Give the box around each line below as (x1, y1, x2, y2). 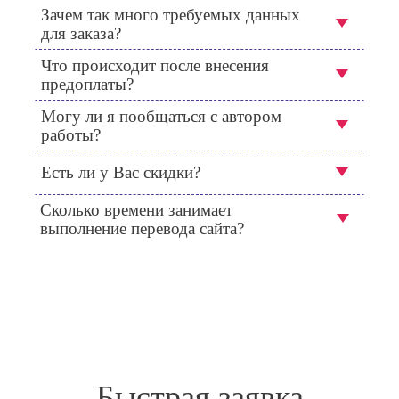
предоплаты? (41, 74, 134, 94)
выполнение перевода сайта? (40, 218, 244, 238)
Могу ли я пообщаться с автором (41, 106, 281, 126)
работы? (41, 125, 101, 144)
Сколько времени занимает (40, 199, 232, 219)
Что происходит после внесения (41, 55, 269, 75)
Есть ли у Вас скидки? (41, 163, 200, 183)
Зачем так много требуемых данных (41, 4, 300, 24)
